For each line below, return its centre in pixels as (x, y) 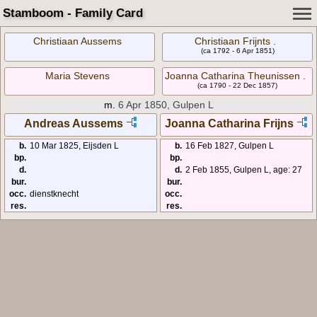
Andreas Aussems (73, 124)
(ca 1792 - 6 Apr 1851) (237, 51)
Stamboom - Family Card (73, 13)
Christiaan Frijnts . (236, 41)
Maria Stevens (78, 75)
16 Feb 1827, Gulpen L (230, 146)
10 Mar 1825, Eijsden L (74, 146)
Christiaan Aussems (78, 41)
